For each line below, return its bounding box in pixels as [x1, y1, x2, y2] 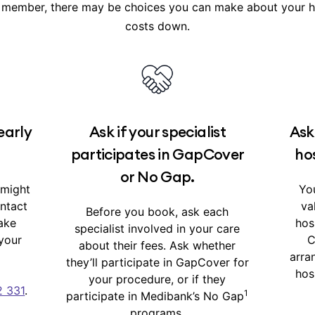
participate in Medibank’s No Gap [66, 289, 245, 303]
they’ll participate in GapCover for [65, 255, 249, 269]
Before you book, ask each [86, 205, 229, 219]
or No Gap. [120, 167, 195, 186]
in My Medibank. [127, 1, 221, 15]
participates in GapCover [70, 145, 245, 164]
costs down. [125, 19, 190, 33]
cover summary [44, 1, 127, 15]
